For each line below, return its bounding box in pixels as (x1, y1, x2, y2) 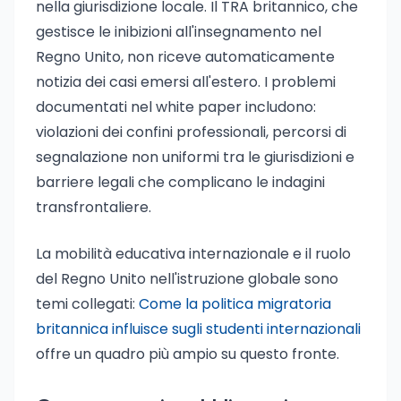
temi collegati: (36, 294, 139, 314)
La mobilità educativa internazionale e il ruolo (36, 243, 351, 264)
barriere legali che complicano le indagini (36, 172, 325, 192)
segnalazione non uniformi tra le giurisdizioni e (36, 147, 354, 167)
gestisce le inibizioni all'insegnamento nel (36, 21, 321, 42)
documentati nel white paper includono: (36, 97, 316, 117)
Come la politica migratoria (139, 294, 331, 314)
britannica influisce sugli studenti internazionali (36, 319, 361, 339)
